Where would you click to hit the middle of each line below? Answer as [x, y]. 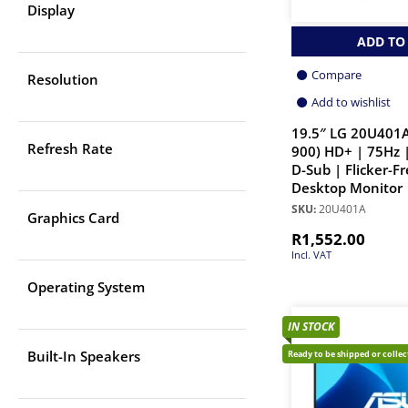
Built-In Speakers [84, 357]
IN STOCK [311, 327]
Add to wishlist [351, 102]
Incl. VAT [311, 255]
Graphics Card [73, 218]
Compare [337, 75]
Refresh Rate [70, 149]
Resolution [63, 80]
